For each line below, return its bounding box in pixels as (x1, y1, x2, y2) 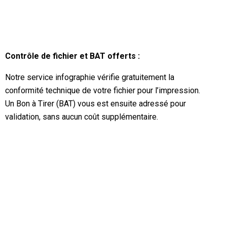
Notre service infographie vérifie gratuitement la (5, 72, 174, 82)
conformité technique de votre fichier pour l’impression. (5, 86, 200, 95)
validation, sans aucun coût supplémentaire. (5, 112, 158, 122)
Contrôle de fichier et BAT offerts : (5, 51, 140, 61)
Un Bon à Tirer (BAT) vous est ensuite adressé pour (5, 99, 186, 108)
